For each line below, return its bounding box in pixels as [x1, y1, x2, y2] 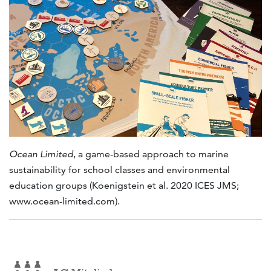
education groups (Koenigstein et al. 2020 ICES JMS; [9, 179, 239, 191]
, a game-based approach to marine [73, 148, 229, 160]
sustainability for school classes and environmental [9, 163, 230, 175]
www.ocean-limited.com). [9, 195, 120, 207]
